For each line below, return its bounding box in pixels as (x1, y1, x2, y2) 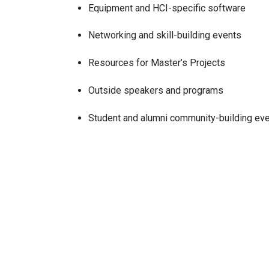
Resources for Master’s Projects (88, 57, 228, 69)
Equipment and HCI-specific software (88, 2, 248, 14)
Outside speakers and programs (88, 84, 226, 96)
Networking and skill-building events (88, 29, 244, 41)
